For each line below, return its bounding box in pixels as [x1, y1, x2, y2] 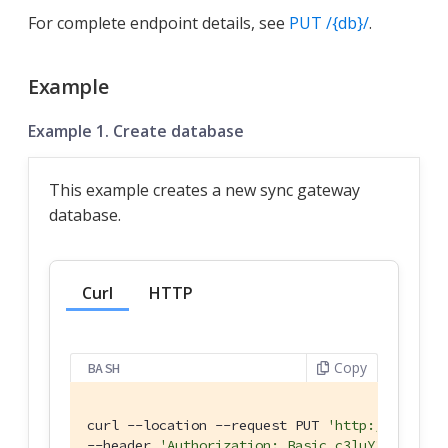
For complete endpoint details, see [28, 12, 289, 35]
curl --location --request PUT [87, 416, 327, 435]
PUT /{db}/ [289, 12, 369, 35]
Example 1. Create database [28, 120, 244, 143]
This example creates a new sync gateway [49, 179, 360, 202]
